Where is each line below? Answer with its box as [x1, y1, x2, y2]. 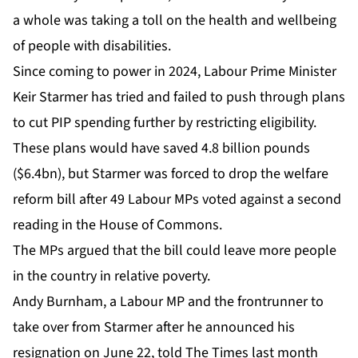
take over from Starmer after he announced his [13, 317, 295, 338]
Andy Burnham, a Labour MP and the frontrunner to [13, 292, 324, 312]
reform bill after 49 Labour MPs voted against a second [13, 189, 341, 210]
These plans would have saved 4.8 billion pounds [13, 138, 310, 159]
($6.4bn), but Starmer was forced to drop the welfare [13, 164, 328, 185]
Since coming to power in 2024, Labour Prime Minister [13, 62, 336, 82]
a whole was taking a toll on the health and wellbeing [13, 10, 336, 31]
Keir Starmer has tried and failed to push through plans [13, 87, 345, 108]
